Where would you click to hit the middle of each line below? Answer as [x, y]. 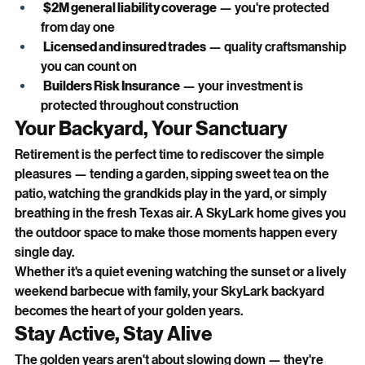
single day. [44, 252]
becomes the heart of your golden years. [129, 310]
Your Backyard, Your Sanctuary [151, 128]
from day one [78, 27]
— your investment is [243, 86]
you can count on [89, 66]
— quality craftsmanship [277, 46]
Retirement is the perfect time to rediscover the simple [171, 154]
